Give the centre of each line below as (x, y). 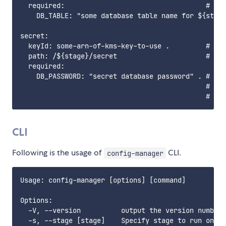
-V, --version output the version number (121, 211)
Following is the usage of (58, 153)
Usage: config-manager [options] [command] (103, 180)
